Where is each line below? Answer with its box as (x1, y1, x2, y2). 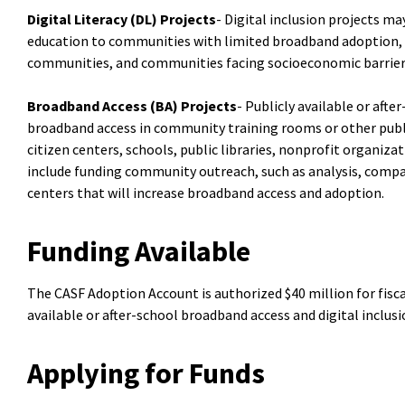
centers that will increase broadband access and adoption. (27, 184, 387, 202)
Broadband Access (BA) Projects (27, 97, 237, 115)
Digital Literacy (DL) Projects (27, 10, 216, 28)
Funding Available (27, 233, 250, 269)
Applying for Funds (27, 355, 265, 391)
